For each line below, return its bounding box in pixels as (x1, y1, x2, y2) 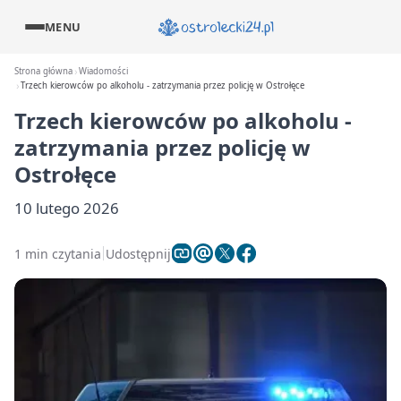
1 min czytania (14, 244, 101, 262)
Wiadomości (79, 65, 129, 77)
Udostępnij (106, 244, 171, 262)
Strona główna (14, 65, 73, 77)
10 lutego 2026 (14, 198, 119, 218)
